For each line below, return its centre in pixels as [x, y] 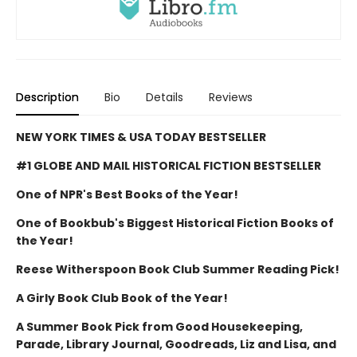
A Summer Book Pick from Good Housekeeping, [159, 327]
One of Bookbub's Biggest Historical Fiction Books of [175, 224]
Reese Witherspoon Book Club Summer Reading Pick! [178, 270]
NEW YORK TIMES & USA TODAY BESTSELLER [141, 137]
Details [165, 98]
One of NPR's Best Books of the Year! [127, 195]
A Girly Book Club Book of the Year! [122, 298]
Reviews [231, 98]
